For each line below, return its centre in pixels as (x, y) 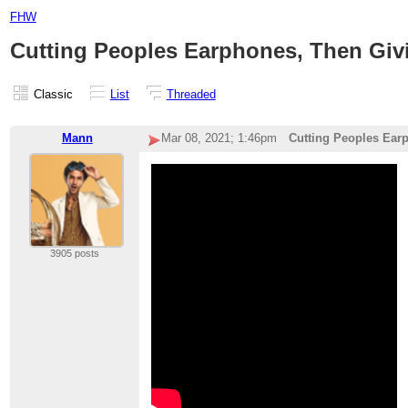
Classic (53, 94)
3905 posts (74, 254)
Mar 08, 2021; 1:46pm (219, 138)
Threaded (191, 94)
